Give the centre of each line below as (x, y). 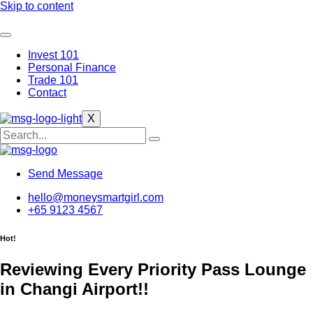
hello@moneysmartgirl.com (96, 197)
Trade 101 (53, 80)
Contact (47, 93)
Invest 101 (53, 55)
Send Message (65, 174)
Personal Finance (72, 67)
